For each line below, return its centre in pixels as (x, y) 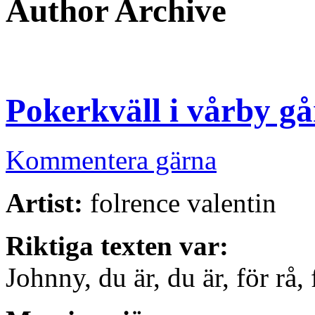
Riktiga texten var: (117, 246)
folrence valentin (180, 203)
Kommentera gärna (111, 160)
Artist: (44, 203)
